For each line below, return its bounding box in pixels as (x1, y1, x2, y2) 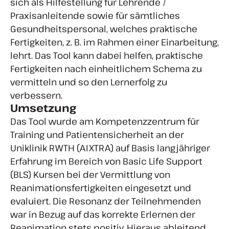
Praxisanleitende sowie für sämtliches (10, 9, 180, 22)
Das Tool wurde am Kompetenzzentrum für (10, 115, 199, 128)
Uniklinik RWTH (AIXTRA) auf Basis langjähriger (10, 142, 210, 154)
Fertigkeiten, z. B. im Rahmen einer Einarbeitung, (10, 36, 219, 49)
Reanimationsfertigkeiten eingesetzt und (10, 181, 191, 194)
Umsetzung (10, 101, 76, 116)
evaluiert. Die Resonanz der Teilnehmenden (10, 195, 201, 208)
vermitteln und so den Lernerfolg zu (10, 76, 167, 88)
